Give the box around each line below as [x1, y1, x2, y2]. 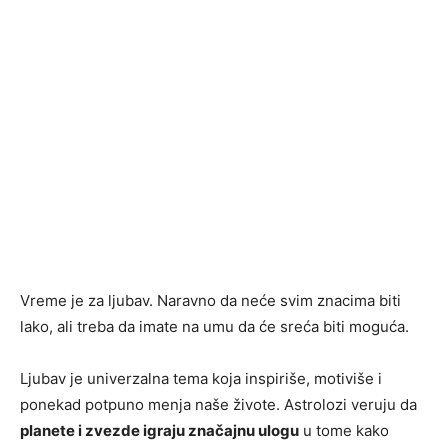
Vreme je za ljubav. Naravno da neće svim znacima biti [20, 291, 401, 311]
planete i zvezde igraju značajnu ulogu [20, 421, 299, 441]
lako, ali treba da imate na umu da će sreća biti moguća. [20, 317, 409, 337]
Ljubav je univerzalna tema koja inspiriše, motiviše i [20, 369, 382, 389]
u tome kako [299, 421, 389, 441]
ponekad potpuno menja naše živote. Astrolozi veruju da [20, 395, 417, 415]
